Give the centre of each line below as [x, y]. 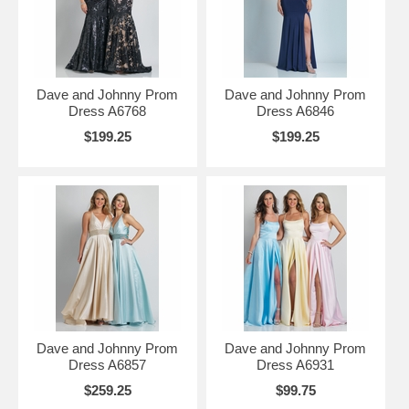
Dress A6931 [296, 365]
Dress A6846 [296, 111]
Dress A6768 [108, 111]
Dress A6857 [108, 365]
